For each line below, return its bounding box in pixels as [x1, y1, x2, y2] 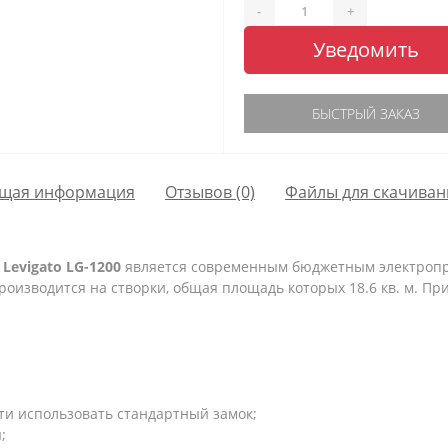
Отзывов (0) [165, 180, 255, 203]
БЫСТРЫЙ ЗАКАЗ [311, 104, 420, 124]
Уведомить [312, 36, 419, 64]
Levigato [3, 257, 62, 277]
